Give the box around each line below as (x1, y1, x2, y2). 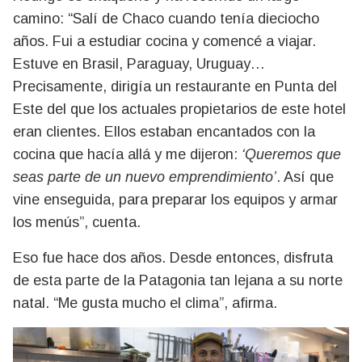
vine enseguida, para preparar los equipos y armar (13, 191, 338, 208)
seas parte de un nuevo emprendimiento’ (13, 168, 276, 185)
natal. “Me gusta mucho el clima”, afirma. (13, 294, 277, 311)
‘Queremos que (242, 145, 341, 162)
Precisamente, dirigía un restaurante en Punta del (13, 78, 337, 95)
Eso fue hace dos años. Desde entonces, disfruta (13, 249, 333, 266)
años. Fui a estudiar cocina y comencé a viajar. (13, 32, 316, 49)
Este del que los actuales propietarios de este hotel (13, 100, 346, 117)
